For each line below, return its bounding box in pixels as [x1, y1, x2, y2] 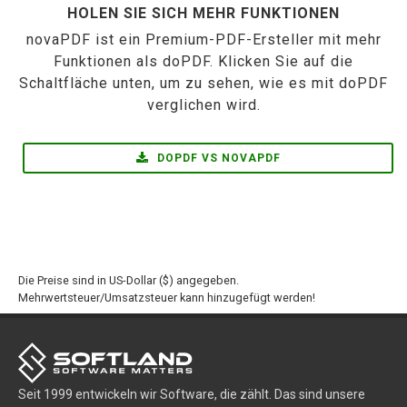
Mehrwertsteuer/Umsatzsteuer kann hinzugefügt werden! [18, 291, 315, 304]
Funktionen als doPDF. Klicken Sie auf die [54, 53, 353, 70]
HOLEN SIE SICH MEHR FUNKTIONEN [67, 5, 340, 22]
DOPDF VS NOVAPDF [154, 152, 281, 164]
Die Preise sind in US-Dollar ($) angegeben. [18, 273, 239, 287]
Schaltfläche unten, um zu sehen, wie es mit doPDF [19, 74, 388, 92]
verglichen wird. [146, 96, 261, 114]
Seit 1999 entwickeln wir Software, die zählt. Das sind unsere [18, 387, 365, 402]
